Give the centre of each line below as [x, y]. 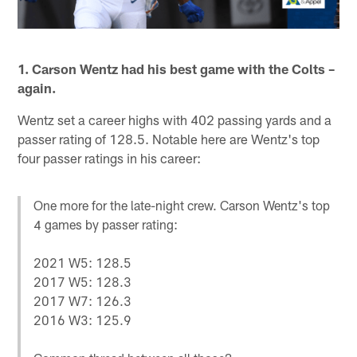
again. [37, 87]
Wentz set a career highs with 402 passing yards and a [175, 119]
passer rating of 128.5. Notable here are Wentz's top [169, 138]
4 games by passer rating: [106, 225]
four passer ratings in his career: [110, 157]
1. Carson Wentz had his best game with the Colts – [177, 68]
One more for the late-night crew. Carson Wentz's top [182, 206]
